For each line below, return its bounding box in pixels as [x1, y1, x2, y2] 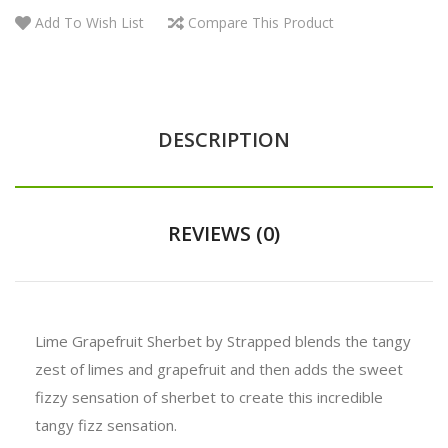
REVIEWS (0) [168, 219, 280, 247]
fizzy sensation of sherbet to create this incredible [35, 386, 383, 407]
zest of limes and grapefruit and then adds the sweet [35, 358, 403, 379]
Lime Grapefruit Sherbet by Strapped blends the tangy [35, 330, 411, 351]
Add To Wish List [35, 12, 144, 32]
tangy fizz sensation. [35, 414, 177, 435]
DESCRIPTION [158, 125, 290, 153]
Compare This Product [188, 12, 334, 32]
